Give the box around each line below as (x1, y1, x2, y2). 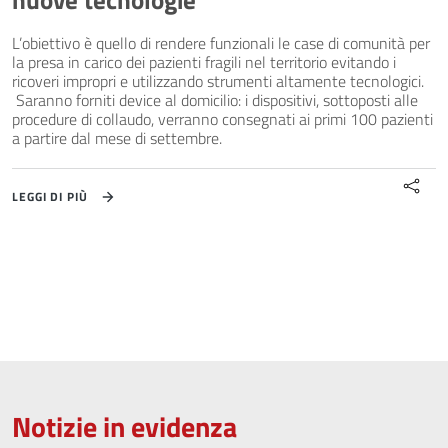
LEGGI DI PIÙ (12, 187, 88, 206)
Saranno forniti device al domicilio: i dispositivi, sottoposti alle (12, 88, 418, 112)
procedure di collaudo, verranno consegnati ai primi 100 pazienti (12, 107, 433, 131)
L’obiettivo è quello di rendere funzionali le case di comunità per (12, 31, 430, 55)
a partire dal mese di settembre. (12, 126, 222, 150)
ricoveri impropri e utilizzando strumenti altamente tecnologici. (12, 69, 424, 93)
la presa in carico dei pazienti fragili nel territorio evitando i (12, 50, 396, 74)
